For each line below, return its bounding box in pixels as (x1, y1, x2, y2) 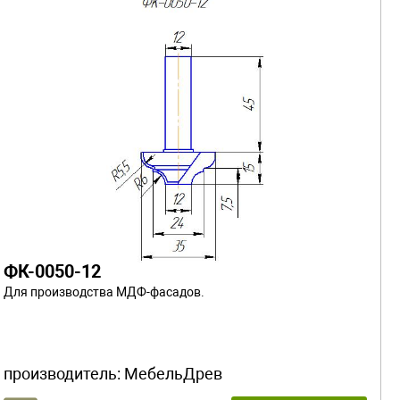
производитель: (4, 363, 124, 383)
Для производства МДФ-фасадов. (4, 284, 204, 299)
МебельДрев (124, 363, 222, 383)
